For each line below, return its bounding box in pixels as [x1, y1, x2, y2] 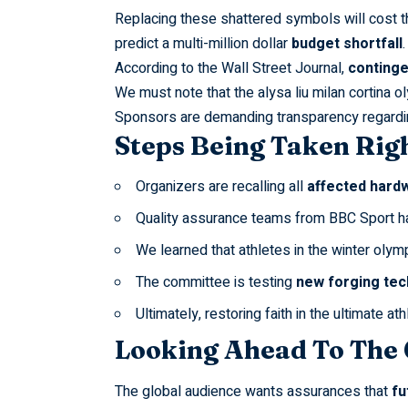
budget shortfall [291, 32, 403, 55]
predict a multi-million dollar [114, 32, 291, 55]
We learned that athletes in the [135, 240, 331, 262]
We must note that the [114, 81, 258, 104]
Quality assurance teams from [135, 208, 329, 230]
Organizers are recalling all [135, 176, 307, 199]
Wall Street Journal [220, 56, 342, 79]
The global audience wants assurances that [114, 380, 392, 403]
